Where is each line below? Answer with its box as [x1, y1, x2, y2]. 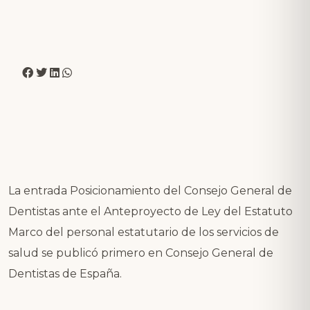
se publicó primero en [39, 246, 165, 259]
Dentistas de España [8, 266, 120, 280]
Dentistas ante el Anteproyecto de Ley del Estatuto [8, 204, 293, 218]
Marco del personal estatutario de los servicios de [8, 225, 279, 239]
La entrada [8, 183, 70, 197]
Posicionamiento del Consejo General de [70, 183, 292, 197]
